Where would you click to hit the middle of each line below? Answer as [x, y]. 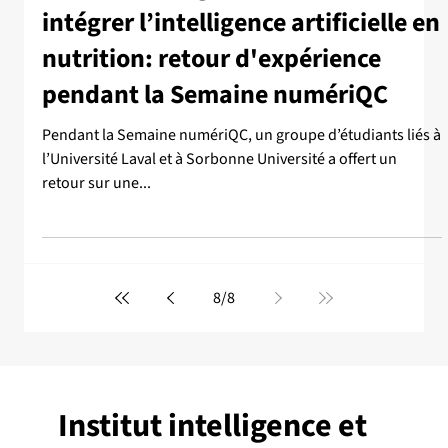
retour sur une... [96, 183]
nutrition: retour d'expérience [211, 59]
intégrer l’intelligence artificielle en [241, 23]
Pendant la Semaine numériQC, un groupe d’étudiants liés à [241, 135]
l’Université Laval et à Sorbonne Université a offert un [219, 159]
